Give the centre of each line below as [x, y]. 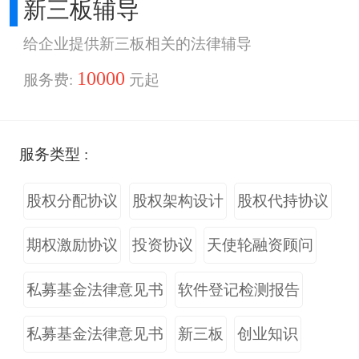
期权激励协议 [73, 245]
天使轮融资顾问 [260, 245]
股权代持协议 [283, 201]
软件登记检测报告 [238, 289]
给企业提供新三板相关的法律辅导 [138, 43]
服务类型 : [54, 155]
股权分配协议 [73, 201]
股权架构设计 [177, 201]
